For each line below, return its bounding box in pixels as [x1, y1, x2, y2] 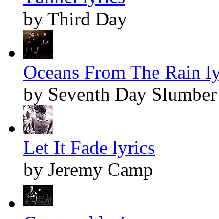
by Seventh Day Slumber [23, 83, 217, 105]
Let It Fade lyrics [23, 136, 155, 158]
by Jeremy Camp [23, 158, 153, 180]
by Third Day [23, 8, 127, 29]
